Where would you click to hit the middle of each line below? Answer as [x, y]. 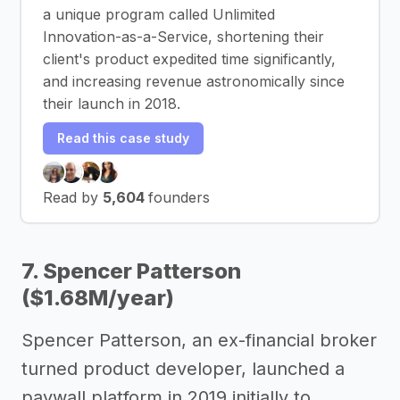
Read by [73, 197]
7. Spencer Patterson [131, 271]
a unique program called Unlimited [159, 14]
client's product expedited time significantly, [189, 58]
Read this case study [123, 137]
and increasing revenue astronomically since [194, 81]
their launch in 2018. [112, 103]
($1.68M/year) [98, 297]
